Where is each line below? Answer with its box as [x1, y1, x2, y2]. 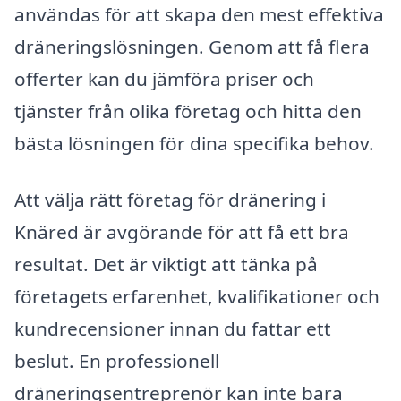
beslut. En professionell [14, 348, 219, 374]
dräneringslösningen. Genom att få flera [14, 33, 370, 59]
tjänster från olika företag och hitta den [14, 98, 362, 124]
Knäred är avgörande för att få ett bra [14, 219, 349, 245]
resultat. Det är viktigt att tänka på [14, 252, 318, 277]
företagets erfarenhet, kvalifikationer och [14, 284, 380, 310]
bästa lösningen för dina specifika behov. [14, 130, 374, 156]
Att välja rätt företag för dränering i [14, 187, 326, 213]
